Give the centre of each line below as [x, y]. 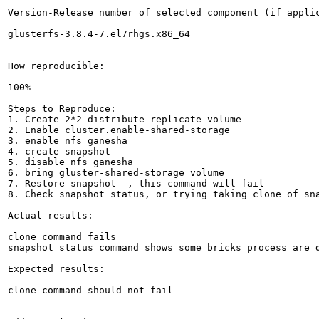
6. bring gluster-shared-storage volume [116, 172]
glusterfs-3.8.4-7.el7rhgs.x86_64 [99, 33]
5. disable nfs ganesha [70, 162]
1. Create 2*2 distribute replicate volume [125, 119]
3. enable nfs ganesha [68, 140]
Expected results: [56, 268]
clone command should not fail [90, 290]
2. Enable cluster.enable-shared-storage [122, 130]
